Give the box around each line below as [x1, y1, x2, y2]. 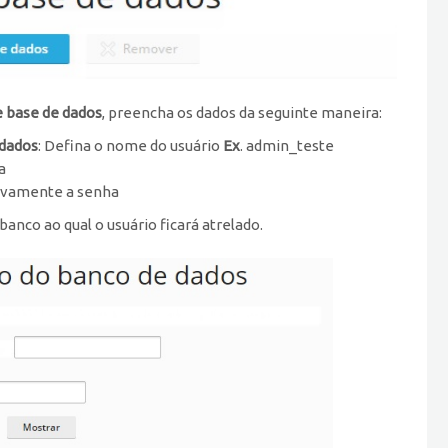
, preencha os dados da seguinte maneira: [102, 103, 382, 121]
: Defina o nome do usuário [38, 136, 223, 154]
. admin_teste [240, 136, 334, 154]
